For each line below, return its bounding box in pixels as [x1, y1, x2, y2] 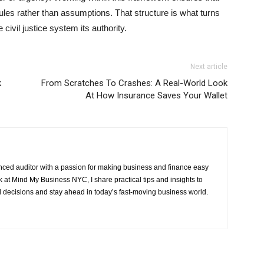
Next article [190, 62, 227, 71]
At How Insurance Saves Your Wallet [85, 90, 227, 101]
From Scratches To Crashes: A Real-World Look [41, 78, 227, 88]
